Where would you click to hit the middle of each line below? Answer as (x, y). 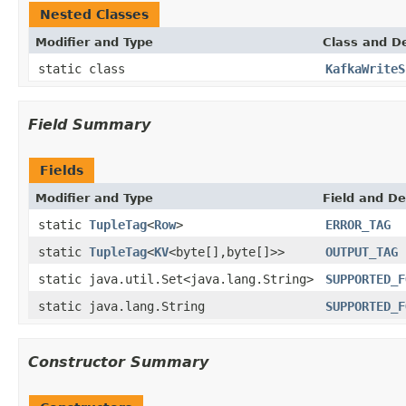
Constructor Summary (118, 362)
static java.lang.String (121, 306)
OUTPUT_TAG (362, 251)
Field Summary (89, 124)
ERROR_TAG (358, 224)
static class (85, 68)
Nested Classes (94, 14)
